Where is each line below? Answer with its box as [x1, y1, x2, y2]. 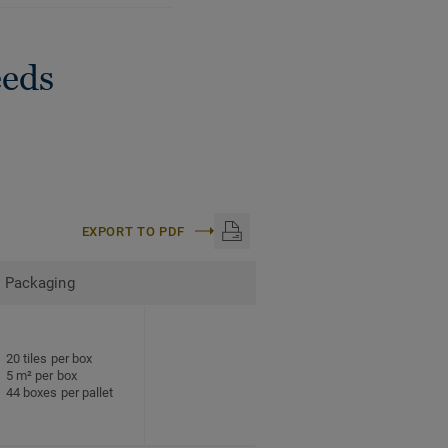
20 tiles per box [6, 351, 93, 367]
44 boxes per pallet [6, 385, 114, 401]
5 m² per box [6, 368, 77, 384]
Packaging [5, 274, 75, 293]
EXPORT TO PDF [81, 223, 185, 239]
